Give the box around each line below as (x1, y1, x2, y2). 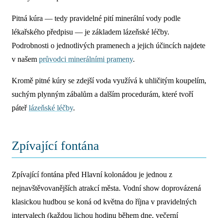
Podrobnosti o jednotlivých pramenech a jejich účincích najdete (12, 41, 205, 50)
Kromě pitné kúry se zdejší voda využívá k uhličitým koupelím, (12, 76, 206, 85)
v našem (12, 55, 39, 64)
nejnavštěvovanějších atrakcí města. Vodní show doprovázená (12, 184, 201, 193)
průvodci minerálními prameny (39, 55, 133, 64)
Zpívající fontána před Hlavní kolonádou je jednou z (12, 170, 172, 179)
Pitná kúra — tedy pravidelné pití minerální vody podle (12, 14, 181, 23)
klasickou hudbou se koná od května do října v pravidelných (12, 198, 197, 206)
